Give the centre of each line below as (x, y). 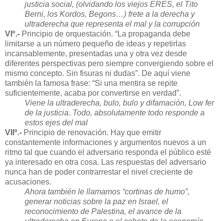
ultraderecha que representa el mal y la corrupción (113, 24)
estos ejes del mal (56, 123)
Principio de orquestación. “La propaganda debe (105, 34)
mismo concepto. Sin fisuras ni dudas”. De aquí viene (98, 74)
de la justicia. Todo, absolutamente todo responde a (115, 113)
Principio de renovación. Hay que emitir (92, 133)
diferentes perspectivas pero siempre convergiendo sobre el (109, 64)
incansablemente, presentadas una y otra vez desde (96, 54)
